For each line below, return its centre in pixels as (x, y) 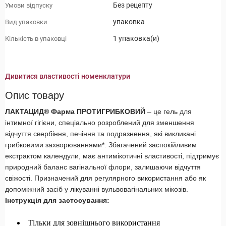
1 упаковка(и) (136, 39)
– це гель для (168, 112)
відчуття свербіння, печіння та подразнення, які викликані (100, 134)
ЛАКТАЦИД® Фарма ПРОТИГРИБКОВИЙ (75, 112)
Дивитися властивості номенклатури (68, 76)
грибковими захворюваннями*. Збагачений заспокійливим (101, 145)
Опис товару (35, 96)
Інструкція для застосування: (57, 201)
